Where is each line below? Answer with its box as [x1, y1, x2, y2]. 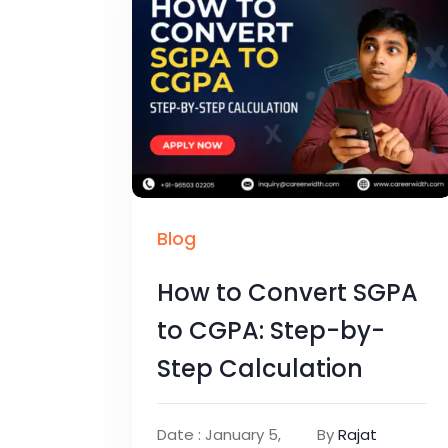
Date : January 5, [157, 423, 281, 445]
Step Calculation [157, 351, 363, 385]
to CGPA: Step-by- [157, 313, 385, 347]
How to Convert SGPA [157, 275, 418, 309]
